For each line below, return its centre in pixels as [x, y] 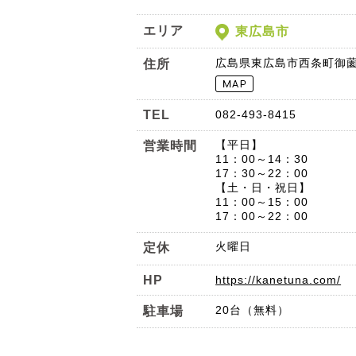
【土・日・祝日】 [263, 188]
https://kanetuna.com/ [279, 279]
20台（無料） [253, 310]
